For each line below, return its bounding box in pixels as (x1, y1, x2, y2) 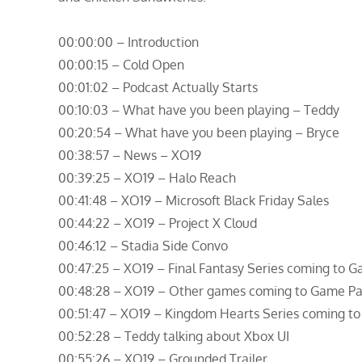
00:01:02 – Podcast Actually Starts (58, 79, 258, 96)
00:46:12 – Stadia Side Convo (58, 238, 228, 255)
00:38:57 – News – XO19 (58, 147, 201, 164)
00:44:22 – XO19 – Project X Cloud (58, 215, 257, 232)
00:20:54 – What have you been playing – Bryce (58, 124, 339, 141)
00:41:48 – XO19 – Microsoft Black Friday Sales (58, 192, 329, 209)
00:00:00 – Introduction (58, 34, 199, 51)
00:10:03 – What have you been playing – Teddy (58, 102, 339, 119)
